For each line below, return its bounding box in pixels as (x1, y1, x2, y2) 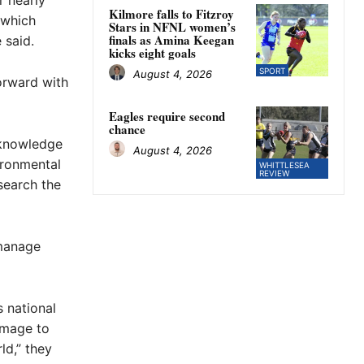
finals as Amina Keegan (109, 31, 234, 50)
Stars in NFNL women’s (109, 18, 236, 37)
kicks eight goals (109, 44, 196, 63)
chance (109, 120, 145, 139)
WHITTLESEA (258, 160, 310, 171)
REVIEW (258, 168, 289, 179)
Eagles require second (109, 107, 225, 126)
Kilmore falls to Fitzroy (109, 5, 234, 24)
